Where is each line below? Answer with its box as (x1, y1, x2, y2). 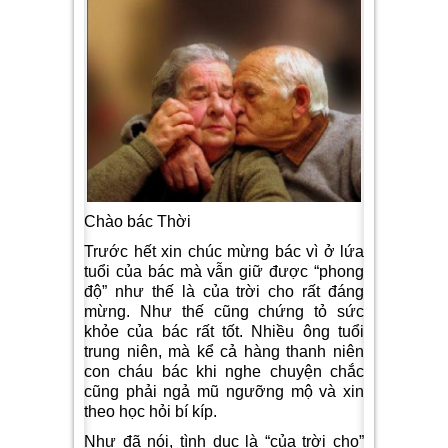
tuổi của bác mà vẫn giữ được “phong (84, 263, 364, 281)
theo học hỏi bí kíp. (84, 403, 217, 421)
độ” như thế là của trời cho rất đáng (84, 283, 364, 301)
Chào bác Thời (84, 213, 191, 231)
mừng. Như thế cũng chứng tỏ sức (84, 303, 364, 321)
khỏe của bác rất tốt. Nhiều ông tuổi (84, 323, 364, 341)
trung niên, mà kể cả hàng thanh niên (84, 343, 364, 361)
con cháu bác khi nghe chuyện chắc (84, 363, 364, 381)
